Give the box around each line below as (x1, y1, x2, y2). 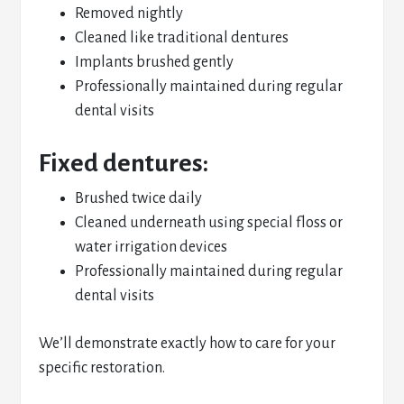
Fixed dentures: (39, 150, 209, 177)
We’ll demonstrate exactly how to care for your (39, 335, 336, 352)
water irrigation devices (75, 239, 228, 255)
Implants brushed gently (75, 54, 234, 70)
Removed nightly (75, 5, 184, 22)
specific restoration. (39, 360, 166, 376)
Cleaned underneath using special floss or (75, 215, 344, 231)
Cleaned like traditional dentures (75, 30, 289, 46)
